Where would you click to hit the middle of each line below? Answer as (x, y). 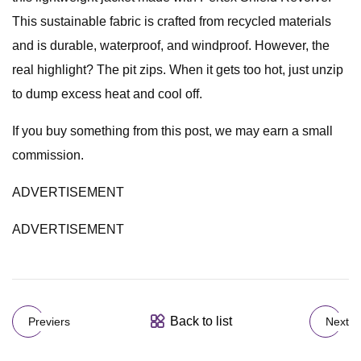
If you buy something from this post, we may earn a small (172, 131)
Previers (49, 321)
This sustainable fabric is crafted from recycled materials (172, 21)
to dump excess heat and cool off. (107, 94)
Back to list (201, 321)
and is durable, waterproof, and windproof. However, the (171, 46)
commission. (48, 155)
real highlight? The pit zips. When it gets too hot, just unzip (178, 70)
